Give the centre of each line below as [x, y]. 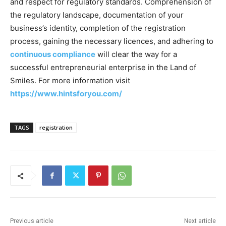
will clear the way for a [136, 54]
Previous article [32, 221]
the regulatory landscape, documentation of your [97, 15]
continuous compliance [53, 54]
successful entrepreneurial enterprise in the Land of [103, 68]
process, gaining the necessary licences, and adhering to [112, 41]
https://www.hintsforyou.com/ [66, 94]
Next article [200, 221]
